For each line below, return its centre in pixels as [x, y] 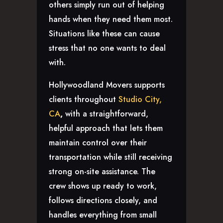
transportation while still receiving [111, 157]
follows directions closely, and [103, 201]
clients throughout [84, 100]
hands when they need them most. [111, 19]
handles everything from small [103, 215]
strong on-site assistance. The [102, 172]
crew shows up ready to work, [103, 186]
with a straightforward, [106, 114]
